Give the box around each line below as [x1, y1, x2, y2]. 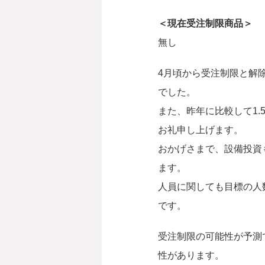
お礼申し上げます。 [158, 124, 243, 135]
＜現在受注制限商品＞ [158, 18, 253, 28]
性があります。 [158, 250, 224, 260]
